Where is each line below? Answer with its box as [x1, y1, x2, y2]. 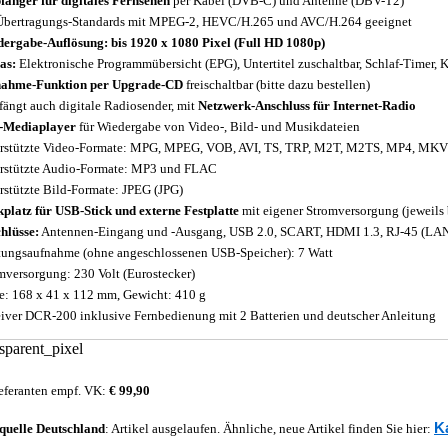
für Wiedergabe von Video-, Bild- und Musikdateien [76, 119, 360, 134]
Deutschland [36, 421, 105, 436]
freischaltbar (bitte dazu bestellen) [183, 77, 370, 92]
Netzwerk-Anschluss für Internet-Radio [198, 98, 416, 113]
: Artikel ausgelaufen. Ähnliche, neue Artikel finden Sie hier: [105, 421, 434, 436]
